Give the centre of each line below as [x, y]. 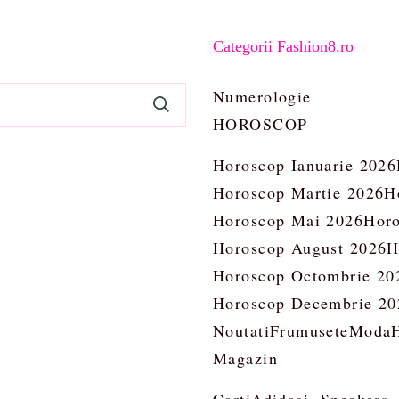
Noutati [241, 330]
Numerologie [262, 96]
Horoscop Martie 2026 [299, 192]
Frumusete [309, 330]
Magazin [245, 358]
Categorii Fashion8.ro [283, 46]
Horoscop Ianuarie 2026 [305, 165]
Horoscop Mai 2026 [289, 220]
